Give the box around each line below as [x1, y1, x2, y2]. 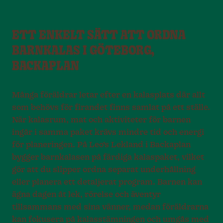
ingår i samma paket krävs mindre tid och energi [12, 128, 204, 136]
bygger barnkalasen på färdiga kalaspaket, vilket [12, 153, 204, 161]
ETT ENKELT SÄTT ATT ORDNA [12, 29, 186, 42]
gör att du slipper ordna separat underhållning [12, 165, 196, 174]
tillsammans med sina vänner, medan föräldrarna [12, 203, 209, 211]
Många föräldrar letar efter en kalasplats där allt [12, 91, 205, 99]
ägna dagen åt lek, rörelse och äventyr [12, 190, 161, 199]
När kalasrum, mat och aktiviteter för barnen [12, 115, 191, 124]
